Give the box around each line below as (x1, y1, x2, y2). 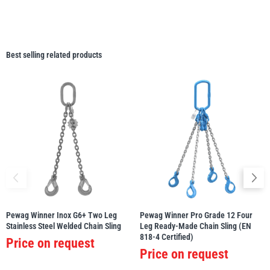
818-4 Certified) (140, 232, 193, 242)
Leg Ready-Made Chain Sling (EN (140, 221, 251, 231)
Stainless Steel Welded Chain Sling (6, 221, 121, 231)
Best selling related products (6, 50, 102, 60)
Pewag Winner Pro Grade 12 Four (140, 210, 253, 221)
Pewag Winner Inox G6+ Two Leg (6, 210, 117, 221)
